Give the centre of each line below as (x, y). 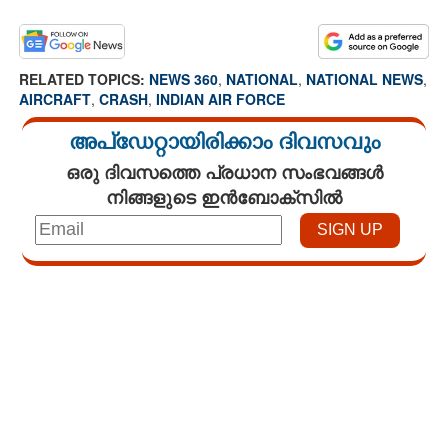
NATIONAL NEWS (364, 78)
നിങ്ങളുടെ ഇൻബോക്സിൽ (224, 196)
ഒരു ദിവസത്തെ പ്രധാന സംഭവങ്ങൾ (224, 171)
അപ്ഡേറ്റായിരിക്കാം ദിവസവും (224, 145)
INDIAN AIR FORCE (220, 98)
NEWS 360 (183, 78)
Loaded (106, 279)
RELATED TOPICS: (84, 78)
